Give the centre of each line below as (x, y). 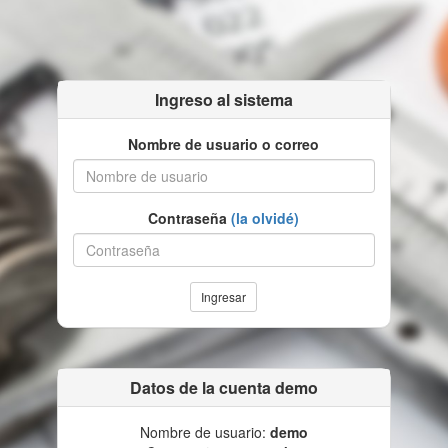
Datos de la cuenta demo (223, 387)
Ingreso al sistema (223, 99)
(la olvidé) (265, 218)
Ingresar (224, 296)
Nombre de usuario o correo (224, 144)
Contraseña (190, 218)
